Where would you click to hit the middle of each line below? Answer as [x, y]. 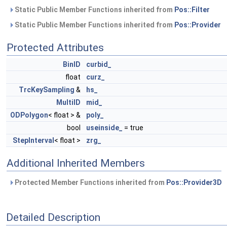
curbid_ [99, 64]
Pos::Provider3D [194, 182]
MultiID [68, 102]
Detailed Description [53, 217]
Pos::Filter [192, 10]
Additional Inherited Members [76, 163]
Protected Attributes [55, 48]
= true [133, 128]
